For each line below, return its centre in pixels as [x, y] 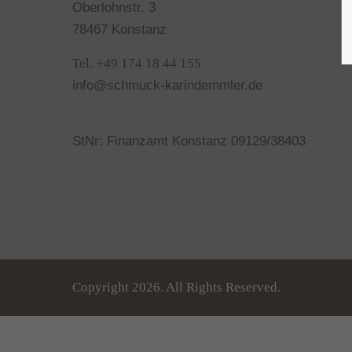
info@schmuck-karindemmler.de [167, 85]
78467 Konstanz [119, 29]
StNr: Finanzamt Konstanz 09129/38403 [189, 141]
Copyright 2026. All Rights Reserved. [176, 287]
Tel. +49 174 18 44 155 [137, 63]
